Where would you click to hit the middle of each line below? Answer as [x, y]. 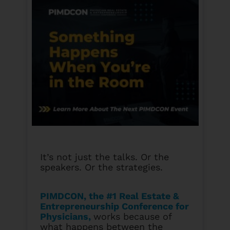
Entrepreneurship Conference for [115, 206]
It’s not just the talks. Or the [105, 157]
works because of [133, 217]
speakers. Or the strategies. [102, 167]
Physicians [64, 217]
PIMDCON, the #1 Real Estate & [110, 196]
